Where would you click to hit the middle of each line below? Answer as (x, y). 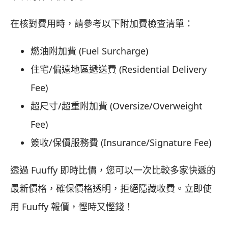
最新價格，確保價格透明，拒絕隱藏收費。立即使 (111, 189)
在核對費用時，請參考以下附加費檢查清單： (102, 24)
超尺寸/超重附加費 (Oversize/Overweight (117, 106)
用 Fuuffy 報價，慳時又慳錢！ (72, 207)
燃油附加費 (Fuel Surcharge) (89, 51)
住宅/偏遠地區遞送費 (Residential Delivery (119, 69)
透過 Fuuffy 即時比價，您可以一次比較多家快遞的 (113, 170)
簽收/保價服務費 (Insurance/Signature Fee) (121, 143)
